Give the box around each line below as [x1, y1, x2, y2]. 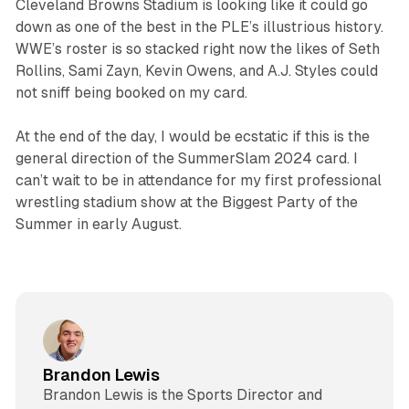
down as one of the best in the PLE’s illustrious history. [15, 18, 383, 37]
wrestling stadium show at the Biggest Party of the [15, 194, 358, 212]
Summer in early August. [15, 215, 185, 234]
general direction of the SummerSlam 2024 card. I [15, 150, 358, 168]
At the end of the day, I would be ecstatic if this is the [15, 128, 370, 146]
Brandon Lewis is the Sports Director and [42, 385, 322, 404]
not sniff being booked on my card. [15, 84, 247, 102]
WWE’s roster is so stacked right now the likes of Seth [15, 40, 380, 58]
